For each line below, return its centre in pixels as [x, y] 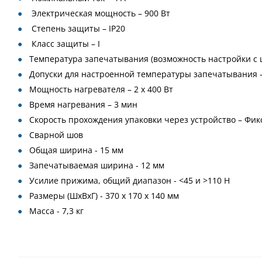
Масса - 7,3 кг [56, 211]
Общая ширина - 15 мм [76, 150]
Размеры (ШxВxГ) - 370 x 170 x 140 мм [104, 196]
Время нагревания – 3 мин [83, 104]
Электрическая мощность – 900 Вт [100, 13]
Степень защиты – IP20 [77, 28]
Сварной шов [56, 135]
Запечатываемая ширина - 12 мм [97, 165]
